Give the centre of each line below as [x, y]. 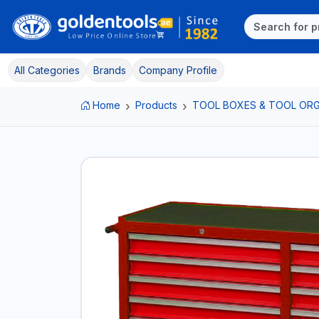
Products [156, 105]
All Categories [47, 70]
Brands [109, 70]
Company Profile [178, 70]
